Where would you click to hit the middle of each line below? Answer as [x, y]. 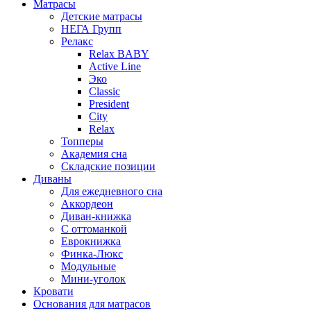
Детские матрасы [102, 16]
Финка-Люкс [92, 253]
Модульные [89, 266]
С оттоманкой [94, 228]
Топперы [82, 141]
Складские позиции [108, 166]
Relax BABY [119, 53]
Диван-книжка [96, 216]
